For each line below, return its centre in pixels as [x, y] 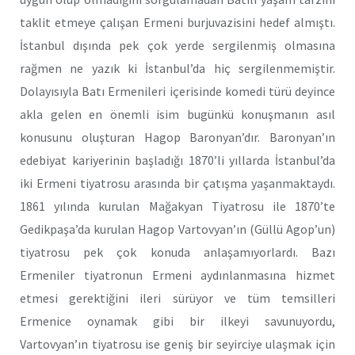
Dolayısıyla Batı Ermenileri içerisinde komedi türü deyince [177, 92]
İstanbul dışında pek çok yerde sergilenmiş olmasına [177, 46]
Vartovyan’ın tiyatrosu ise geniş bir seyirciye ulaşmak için [177, 344]
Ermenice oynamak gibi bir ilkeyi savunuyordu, [177, 321]
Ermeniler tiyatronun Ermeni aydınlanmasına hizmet [177, 275]
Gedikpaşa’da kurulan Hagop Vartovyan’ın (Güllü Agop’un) [177, 229]
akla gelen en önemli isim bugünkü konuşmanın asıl [177, 115]
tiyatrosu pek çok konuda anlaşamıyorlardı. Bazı [177, 252]
